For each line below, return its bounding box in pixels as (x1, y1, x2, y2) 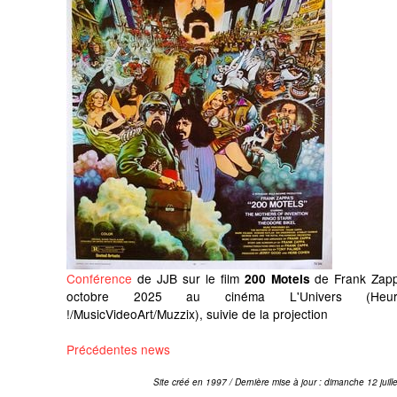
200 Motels (244, 269, 315, 287)
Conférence (66, 269, 132, 287)
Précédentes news (66, 339, 170, 358)
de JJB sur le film (132, 269, 245, 287)
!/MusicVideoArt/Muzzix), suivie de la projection (66, 304, 328, 323)
